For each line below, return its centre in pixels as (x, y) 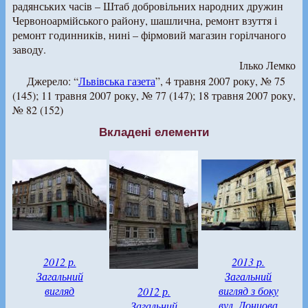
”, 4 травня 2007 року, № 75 (220, 81)
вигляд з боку (248, 291)
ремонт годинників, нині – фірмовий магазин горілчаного (149, 35)
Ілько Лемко (267, 65)
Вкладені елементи (154, 132)
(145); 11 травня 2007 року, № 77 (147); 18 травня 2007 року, (154, 96)
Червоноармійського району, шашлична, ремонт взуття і (145, 21)
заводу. (29, 49)
